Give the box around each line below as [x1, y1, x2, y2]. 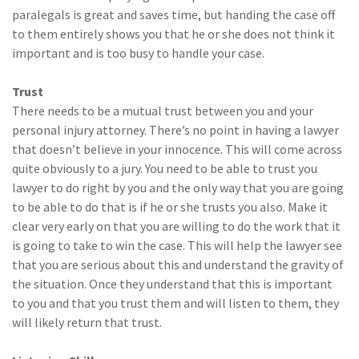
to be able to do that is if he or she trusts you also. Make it [12, 198, 328, 215]
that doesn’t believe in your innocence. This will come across [12, 140, 342, 157]
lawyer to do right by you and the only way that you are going [12, 179, 344, 196]
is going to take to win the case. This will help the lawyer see [12, 236, 342, 253]
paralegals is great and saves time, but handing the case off [12, 6, 335, 22]
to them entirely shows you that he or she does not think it [12, 25, 335, 42]
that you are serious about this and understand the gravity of [12, 256, 344, 272]
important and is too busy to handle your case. [12, 44, 264, 61]
